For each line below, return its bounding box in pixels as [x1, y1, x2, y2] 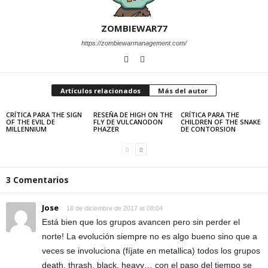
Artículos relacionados [60, 86, 141, 95]
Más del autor [158, 86, 208, 95]
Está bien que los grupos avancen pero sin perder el [42, 217, 240, 227]
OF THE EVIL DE [6, 117, 55, 126]
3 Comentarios [6, 174, 69, 185]
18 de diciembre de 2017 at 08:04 [66, 205, 163, 212]
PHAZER [93, 124, 119, 133]
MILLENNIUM [6, 124, 47, 133]
